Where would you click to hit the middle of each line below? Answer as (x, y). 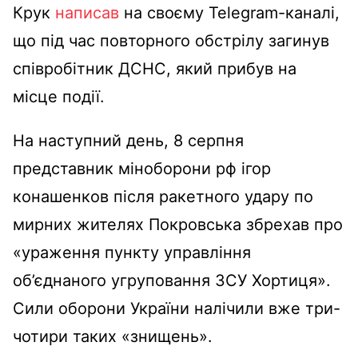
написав (87, 12)
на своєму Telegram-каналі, (229, 12)
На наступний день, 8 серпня (128, 140)
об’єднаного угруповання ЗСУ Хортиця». (172, 280)
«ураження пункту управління (132, 252)
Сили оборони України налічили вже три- (177, 308)
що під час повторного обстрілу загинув (171, 40)
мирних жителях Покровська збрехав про (178, 224)
